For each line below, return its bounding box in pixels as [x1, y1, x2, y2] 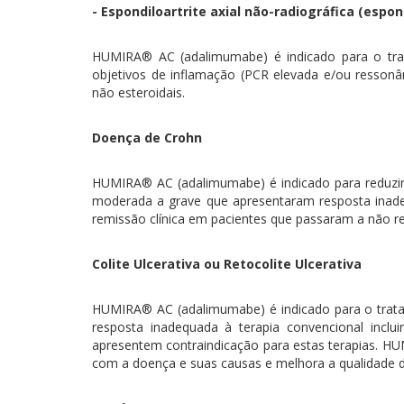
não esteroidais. [92, 84, 185, 101]
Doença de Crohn [92, 129, 202, 146]
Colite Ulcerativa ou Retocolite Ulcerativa [92, 255, 362, 272]
